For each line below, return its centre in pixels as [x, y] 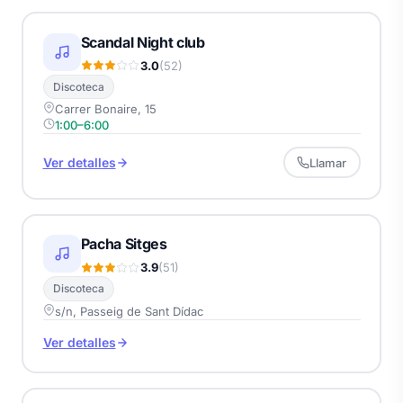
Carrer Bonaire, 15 [105, 109]
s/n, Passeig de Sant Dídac [129, 311]
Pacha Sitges [124, 244]
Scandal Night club [143, 42]
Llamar [328, 162]
